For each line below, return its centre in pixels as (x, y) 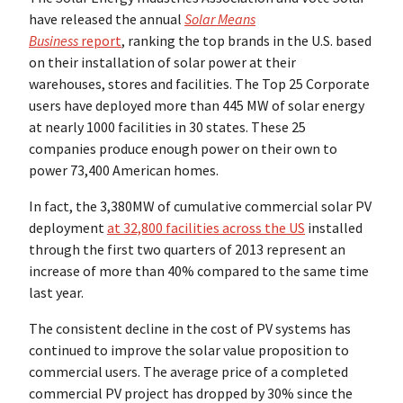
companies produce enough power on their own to (183, 149)
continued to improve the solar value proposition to (189, 350)
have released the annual (107, 19)
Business (55, 41)
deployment (68, 228)
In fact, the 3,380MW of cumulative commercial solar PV (200, 206)
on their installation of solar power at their (162, 63)
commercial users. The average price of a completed (188, 372)
